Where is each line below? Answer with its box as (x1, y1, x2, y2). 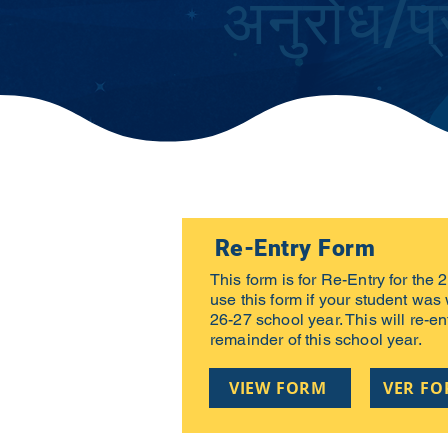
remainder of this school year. (210, 330, 422, 349)
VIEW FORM (228, 377, 328, 399)
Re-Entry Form (215, 235, 375, 262)
